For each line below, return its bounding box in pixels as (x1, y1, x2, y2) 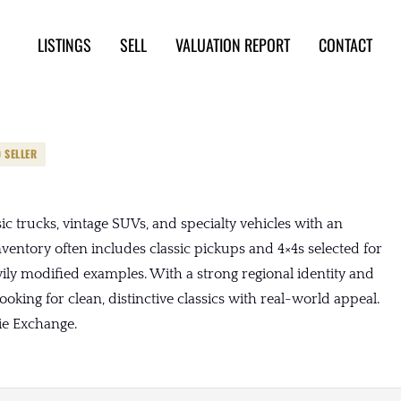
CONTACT (319, 33, 372, 57)
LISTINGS (38, 33, 91, 57)
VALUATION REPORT (175, 33, 290, 57)
